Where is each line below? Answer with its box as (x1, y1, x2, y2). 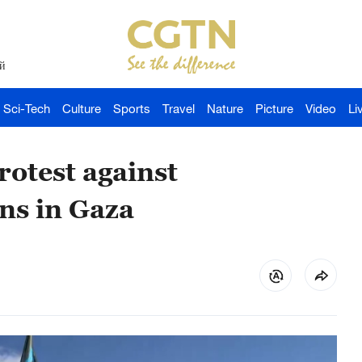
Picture (255, 101, 293, 116)
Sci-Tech (3, 101, 50, 116)
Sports (113, 101, 150, 116)
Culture (62, 101, 101, 116)
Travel (162, 101, 195, 116)
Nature (207, 101, 243, 116)
